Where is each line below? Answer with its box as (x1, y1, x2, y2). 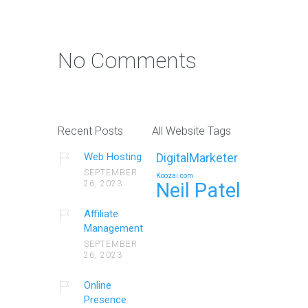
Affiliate (83, 208, 118, 221)
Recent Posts (58, 124, 123, 138)
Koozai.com (156, 171, 194, 181)
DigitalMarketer (156, 151, 239, 166)
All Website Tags (152, 124, 232, 138)
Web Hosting (83, 151, 142, 164)
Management (83, 222, 143, 235)
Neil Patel (156, 179, 241, 203)
